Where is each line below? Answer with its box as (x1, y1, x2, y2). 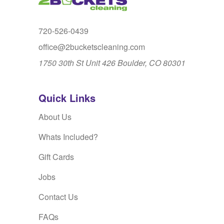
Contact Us (38, 191, 78, 203)
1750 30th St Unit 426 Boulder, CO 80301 (38, 57, 185, 69)
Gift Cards (38, 151, 74, 163)
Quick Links (38, 90, 95, 105)
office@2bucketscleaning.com (38, 41, 145, 53)
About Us (38, 111, 71, 123)
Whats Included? (38, 131, 98, 143)
